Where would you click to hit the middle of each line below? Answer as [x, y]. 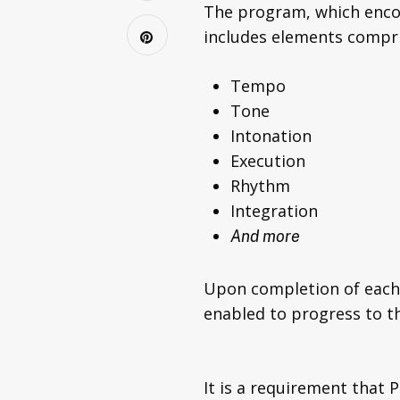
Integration [276, 211]
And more [265, 237]
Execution [270, 161]
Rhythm [262, 186]
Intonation [273, 136]
